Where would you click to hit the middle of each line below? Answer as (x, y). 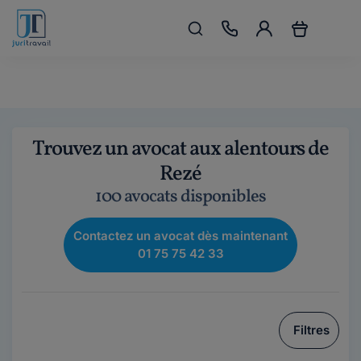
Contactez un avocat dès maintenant (180, 236)
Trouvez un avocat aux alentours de (180, 149)
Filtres (311, 330)
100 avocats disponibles (180, 197)
